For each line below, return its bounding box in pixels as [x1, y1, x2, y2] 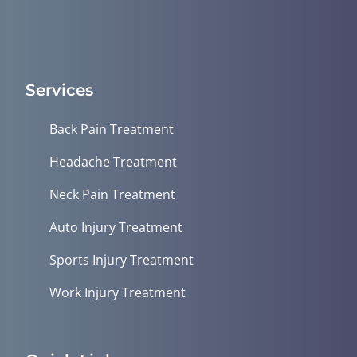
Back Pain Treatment [49, 120, 174, 138]
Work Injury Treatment [49, 283, 186, 301]
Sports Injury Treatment [49, 250, 194, 269]
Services [25, 80, 93, 100]
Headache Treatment [49, 152, 177, 171]
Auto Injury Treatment [49, 218, 182, 236]
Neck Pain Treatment [49, 185, 175, 203]
